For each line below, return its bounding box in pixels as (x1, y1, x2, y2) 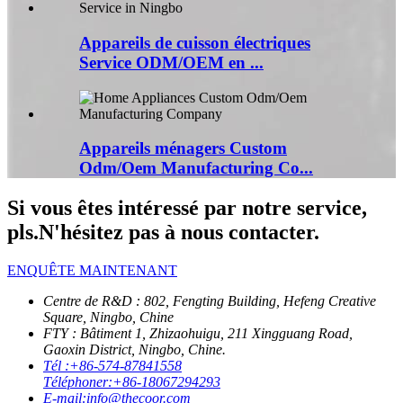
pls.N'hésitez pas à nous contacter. (7, 220, 319, 245)
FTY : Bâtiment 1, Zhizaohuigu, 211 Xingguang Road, (43, 326, 353, 342)
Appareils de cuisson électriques (79, 32, 310, 52)
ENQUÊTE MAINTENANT (7, 263, 177, 279)
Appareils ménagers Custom (79, 139, 287, 158)
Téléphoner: (43, 374, 112, 390)
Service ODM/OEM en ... (79, 52, 264, 72)
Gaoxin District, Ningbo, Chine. (43, 342, 226, 358)
